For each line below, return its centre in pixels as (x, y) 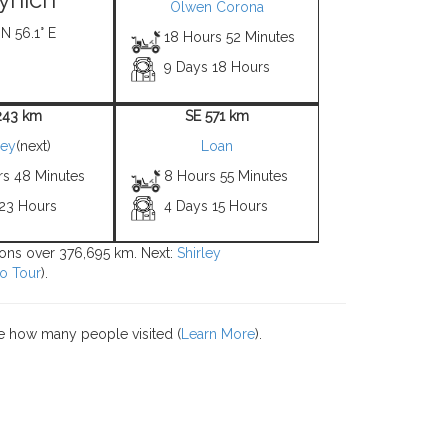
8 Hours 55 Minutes (226, 176)
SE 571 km (216, 116)
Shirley (199, 253)
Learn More (218, 334)
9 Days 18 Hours (217, 67)
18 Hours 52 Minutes (230, 37)
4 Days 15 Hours (216, 206)
